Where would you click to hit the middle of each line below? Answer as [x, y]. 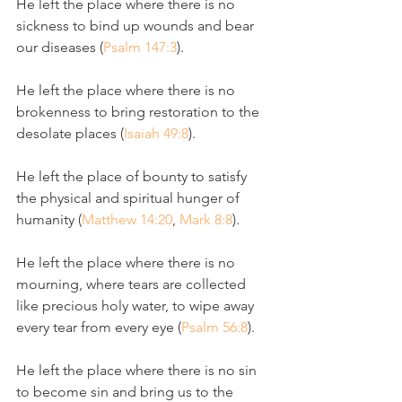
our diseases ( [60, 47]
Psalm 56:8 [214, 327]
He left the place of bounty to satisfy [133, 176]
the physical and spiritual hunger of [130, 198]
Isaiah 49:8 [156, 133]
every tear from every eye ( [99, 327]
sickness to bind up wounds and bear [137, 26]
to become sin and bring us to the [127, 392]
